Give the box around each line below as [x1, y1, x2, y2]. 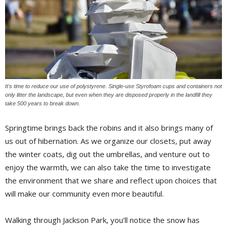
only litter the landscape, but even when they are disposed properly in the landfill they [5, 92, 212, 98]
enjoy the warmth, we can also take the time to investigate [5, 162, 211, 173]
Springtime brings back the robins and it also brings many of [5, 123, 213, 133]
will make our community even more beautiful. [5, 188, 164, 199]
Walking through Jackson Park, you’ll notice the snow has [5, 215, 200, 225]
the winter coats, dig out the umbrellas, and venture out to [5, 149, 210, 160]
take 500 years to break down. [5, 100, 80, 107]
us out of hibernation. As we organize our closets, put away [5, 136, 211, 146]
